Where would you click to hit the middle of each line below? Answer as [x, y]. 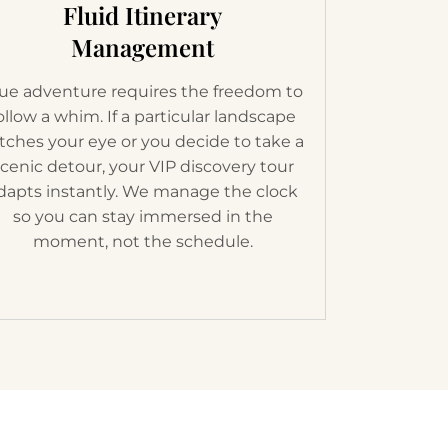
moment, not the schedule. [142, 241]
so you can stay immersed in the [142, 216]
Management [143, 46]
